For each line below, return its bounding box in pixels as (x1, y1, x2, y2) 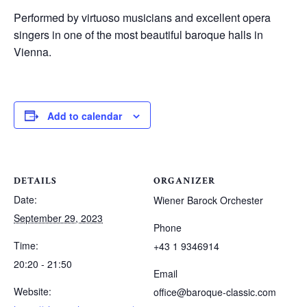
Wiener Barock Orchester (153, 193, 263, 207)
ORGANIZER (153, 174, 215, 187)
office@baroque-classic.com (153, 284, 276, 299)
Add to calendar (47, 108, 122, 123)
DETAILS (14, 174, 57, 187)
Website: (14, 284, 51, 298)
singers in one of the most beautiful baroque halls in (14, 26, 263, 42)
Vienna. (14, 43, 51, 60)
